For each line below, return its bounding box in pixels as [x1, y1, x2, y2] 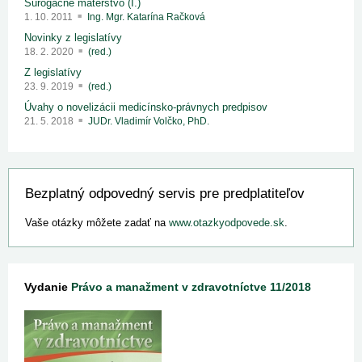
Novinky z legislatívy [24, 32, 122, 44]
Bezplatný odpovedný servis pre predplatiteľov [25, 186, 305, 202]
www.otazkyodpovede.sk [169, 217, 284, 229]
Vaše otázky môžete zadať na [25, 217, 169, 229]
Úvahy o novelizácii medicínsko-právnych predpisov [24, 101, 267, 114]
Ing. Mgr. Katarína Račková [87, 11, 205, 23]
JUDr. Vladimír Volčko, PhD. [88, 116, 209, 128]
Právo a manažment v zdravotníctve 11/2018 [71, 280, 311, 294]
